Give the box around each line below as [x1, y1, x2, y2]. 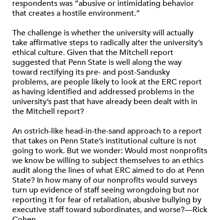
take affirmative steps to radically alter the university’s [12, 37, 203, 48]
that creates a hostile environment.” [12, 7, 140, 19]
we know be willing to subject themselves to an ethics [12, 155, 203, 166]
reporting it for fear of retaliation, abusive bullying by [12, 194, 201, 205]
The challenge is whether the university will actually [12, 27, 193, 38]
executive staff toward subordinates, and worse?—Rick [12, 204, 207, 215]
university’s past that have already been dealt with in [12, 96, 197, 107]
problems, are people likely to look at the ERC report [12, 76, 202, 87]
